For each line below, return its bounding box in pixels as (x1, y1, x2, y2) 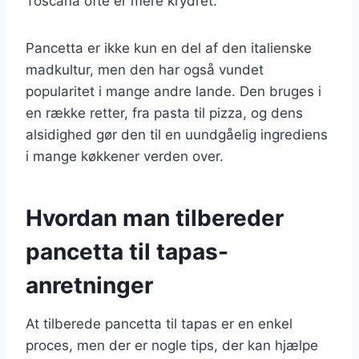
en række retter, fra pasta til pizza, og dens (26, 104, 303, 121)
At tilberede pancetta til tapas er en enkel (26, 315, 292, 332)
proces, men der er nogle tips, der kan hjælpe (26, 337, 318, 353)
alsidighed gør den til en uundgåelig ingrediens (26, 126, 328, 143)
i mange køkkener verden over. (26, 147, 224, 164)
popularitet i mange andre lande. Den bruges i (26, 83, 321, 99)
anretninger (26, 271, 153, 299)
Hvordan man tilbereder (26, 204, 284, 232)
